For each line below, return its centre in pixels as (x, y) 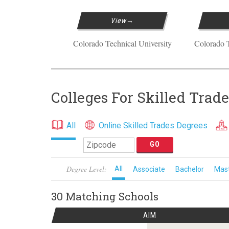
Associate (149, 169)
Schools (139, 196)
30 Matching (85, 196)
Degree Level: (87, 169)
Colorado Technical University (122, 43)
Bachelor (190, 169)
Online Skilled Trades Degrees (153, 125)
